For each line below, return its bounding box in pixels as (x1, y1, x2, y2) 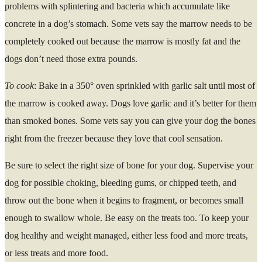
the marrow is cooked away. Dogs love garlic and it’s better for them (5, 98, 256, 108)
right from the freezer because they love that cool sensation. (5, 133, 223, 143)
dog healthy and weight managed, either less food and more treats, (5, 230, 248, 240)
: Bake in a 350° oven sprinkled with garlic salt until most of (34, 80, 255, 91)
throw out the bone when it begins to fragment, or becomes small (5, 195, 243, 205)
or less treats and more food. (5, 247, 108, 258)
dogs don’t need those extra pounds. (5, 53, 137, 64)
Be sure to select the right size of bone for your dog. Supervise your (5, 160, 253, 170)
